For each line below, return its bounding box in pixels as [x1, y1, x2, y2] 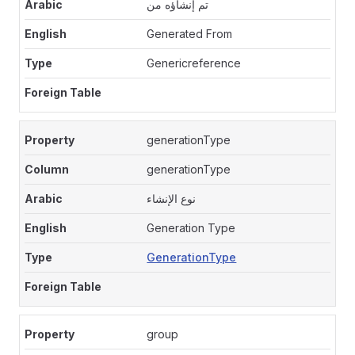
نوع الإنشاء [147, 192, 197, 205]
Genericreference [147, 56, 242, 70]
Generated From [147, 27, 233, 40]
